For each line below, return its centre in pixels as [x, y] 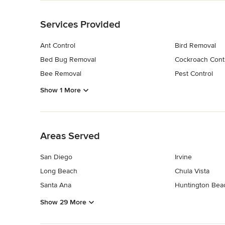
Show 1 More [61, 90]
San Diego [56, 157]
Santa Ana [56, 185]
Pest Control [194, 73]
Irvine [183, 157]
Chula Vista [192, 171]
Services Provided [80, 24]
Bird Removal [195, 45]
